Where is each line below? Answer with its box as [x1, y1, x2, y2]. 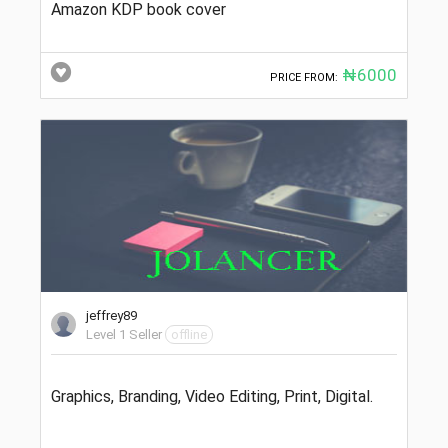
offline [171, 326, 207, 342]
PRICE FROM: [270, 70, 338, 84]
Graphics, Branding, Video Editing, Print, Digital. [51, 386, 373, 406]
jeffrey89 [86, 307, 137, 323]
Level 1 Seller [86, 326, 162, 342]
